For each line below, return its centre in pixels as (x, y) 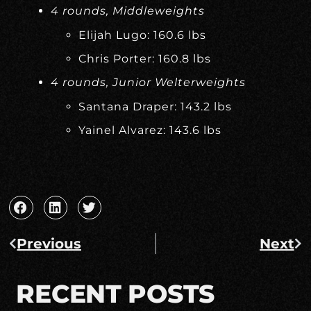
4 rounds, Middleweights (128, 11)
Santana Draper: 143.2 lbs (155, 106)
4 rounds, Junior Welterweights (149, 83)
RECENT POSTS (116, 294)
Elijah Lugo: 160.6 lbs (143, 35)
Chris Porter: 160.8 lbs (145, 58)
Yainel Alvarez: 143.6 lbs (150, 131)
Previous (49, 244)
